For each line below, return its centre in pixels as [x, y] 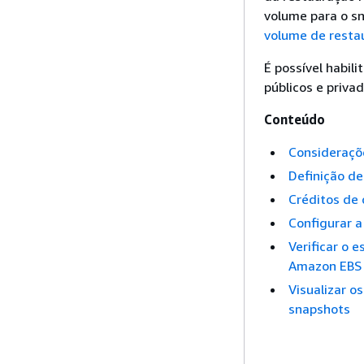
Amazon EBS [325, 266]
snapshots [319, 309]
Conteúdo [295, 119]
